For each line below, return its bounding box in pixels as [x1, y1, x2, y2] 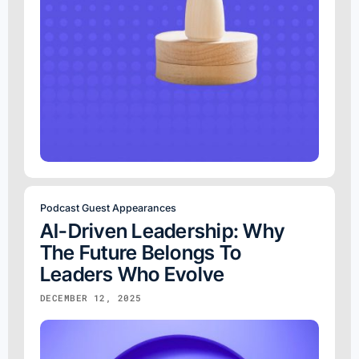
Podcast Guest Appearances [40, 201, 176, 214]
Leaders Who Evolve [40, 261, 225, 286]
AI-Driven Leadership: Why [40, 218, 285, 243]
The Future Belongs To [40, 240, 242, 264]
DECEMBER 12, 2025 [40, 291, 142, 304]
